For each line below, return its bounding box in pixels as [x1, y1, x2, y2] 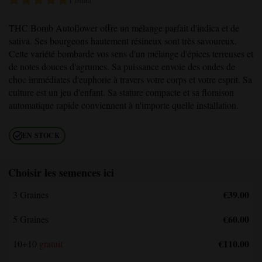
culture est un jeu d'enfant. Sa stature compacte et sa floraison [9, 85, 234, 98]
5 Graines [13, 212, 49, 225]
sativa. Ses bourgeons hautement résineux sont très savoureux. [9, 34, 237, 47]
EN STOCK [22, 130, 60, 140]
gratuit [37, 237, 63, 250]
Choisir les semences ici [8, 164, 114, 180]
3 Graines [13, 188, 49, 201]
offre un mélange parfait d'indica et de [98, 21, 239, 34]
